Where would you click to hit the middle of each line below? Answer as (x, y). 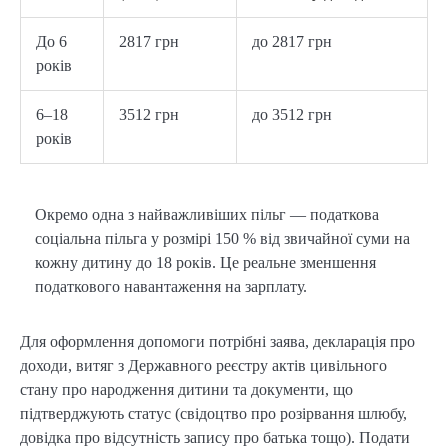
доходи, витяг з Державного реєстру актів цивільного (203, 365)
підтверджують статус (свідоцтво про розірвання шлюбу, (213, 413)
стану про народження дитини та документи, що (186, 389)
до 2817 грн (292, 41)
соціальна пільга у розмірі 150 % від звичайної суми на (222, 238)
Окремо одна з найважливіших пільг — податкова (207, 214)
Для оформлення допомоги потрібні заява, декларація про (217, 341)
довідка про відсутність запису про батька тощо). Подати (215, 437)
